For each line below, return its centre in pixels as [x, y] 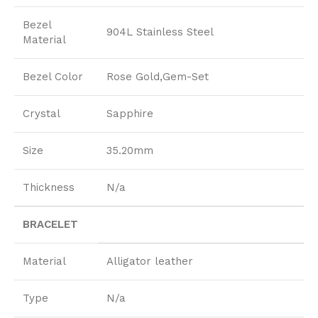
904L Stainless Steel [160, 32]
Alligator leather [150, 261]
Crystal [42, 113]
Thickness [49, 187]
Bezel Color [53, 76]
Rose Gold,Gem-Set [158, 76]
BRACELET [50, 224]
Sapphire [130, 113]
